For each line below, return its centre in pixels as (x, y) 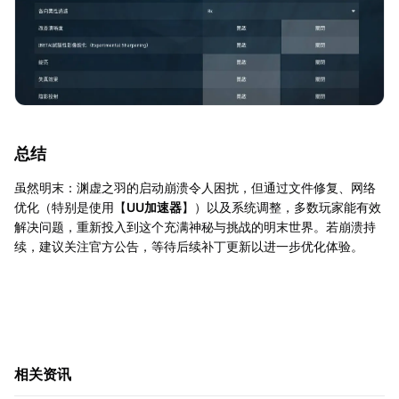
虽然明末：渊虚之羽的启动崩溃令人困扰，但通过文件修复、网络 (195, 187)
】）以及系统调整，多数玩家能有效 (281, 207)
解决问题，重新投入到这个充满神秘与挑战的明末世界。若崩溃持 (195, 226)
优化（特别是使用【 (70, 207)
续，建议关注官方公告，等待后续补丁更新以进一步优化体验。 (189, 246)
